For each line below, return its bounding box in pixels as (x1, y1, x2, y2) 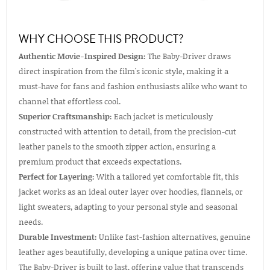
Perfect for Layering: (19, 171, 95, 183)
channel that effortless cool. (19, 96, 121, 107)
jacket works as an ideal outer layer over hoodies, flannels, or (19, 186, 243, 198)
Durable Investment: (19, 231, 97, 243)
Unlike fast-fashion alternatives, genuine (97, 231, 251, 243)
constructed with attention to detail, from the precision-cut (19, 126, 236, 137)
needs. (19, 216, 43, 228)
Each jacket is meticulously (112, 111, 213, 122)
